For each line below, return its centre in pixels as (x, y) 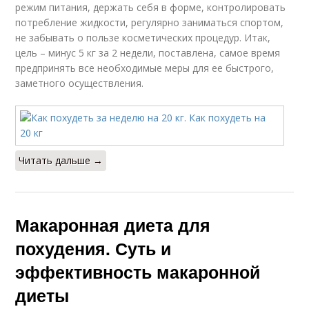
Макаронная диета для (113, 225)
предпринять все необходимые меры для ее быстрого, (145, 68)
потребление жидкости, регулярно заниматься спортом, (150, 22)
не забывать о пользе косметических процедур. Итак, (143, 37)
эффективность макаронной (138, 271)
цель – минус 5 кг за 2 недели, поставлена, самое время (148, 52)
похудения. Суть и (93, 248)
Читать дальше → (61, 160)
